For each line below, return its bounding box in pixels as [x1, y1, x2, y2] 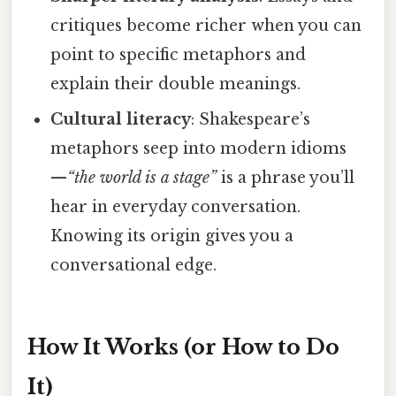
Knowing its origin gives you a [50, 226, 294, 247]
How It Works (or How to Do [27, 334, 339, 361]
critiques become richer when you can [50, 16, 362, 36]
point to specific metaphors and [50, 45, 307, 65]
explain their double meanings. [50, 74, 301, 95]
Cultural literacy [50, 110, 192, 130]
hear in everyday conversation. [50, 197, 301, 217]
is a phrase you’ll [217, 168, 355, 188]
